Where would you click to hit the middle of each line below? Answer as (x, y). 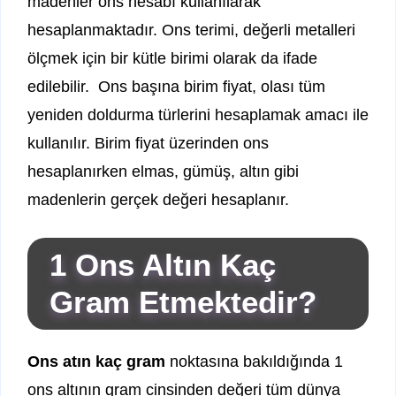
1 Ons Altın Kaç (163, 265)
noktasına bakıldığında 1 (254, 362)
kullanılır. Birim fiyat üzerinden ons (148, 144)
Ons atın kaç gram (96, 362)
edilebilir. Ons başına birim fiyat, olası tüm (176, 87)
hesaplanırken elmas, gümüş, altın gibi (163, 172)
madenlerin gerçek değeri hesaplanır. (158, 200)
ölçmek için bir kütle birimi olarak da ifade (172, 59)
